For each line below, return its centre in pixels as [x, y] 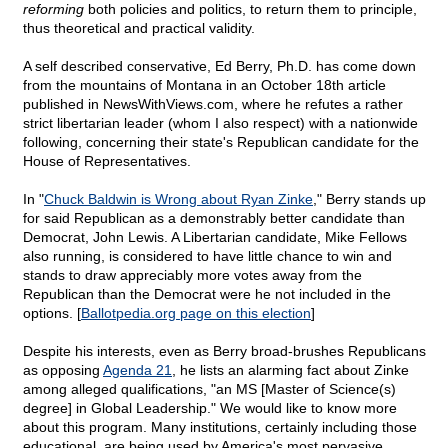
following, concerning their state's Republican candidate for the [221, 142]
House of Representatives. [107, 161]
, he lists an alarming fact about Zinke [290, 370]
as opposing [63, 370]
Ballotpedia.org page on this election [196, 313]
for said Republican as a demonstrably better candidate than [214, 218]
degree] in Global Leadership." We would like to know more [210, 408]
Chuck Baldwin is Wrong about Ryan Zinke [178, 199]
